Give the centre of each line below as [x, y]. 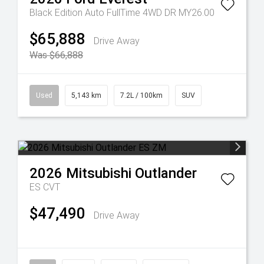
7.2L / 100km [141, 95]
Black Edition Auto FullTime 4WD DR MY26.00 [122, 13]
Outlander [166, 173]
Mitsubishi [99, 173]
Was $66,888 [56, 55]
